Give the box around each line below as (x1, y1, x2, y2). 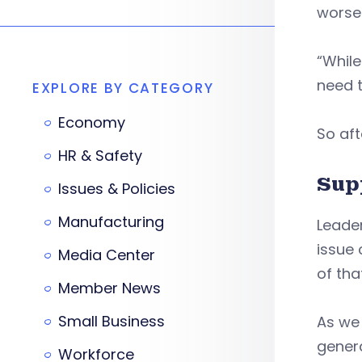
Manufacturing (58, 212, 164, 232)
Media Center (58, 245, 155, 265)
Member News (58, 278, 161, 298)
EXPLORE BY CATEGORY (32, 78, 214, 98)
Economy (58, 112, 125, 133)
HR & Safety (58, 145, 142, 166)
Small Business (58, 311, 165, 331)
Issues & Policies (58, 179, 175, 199)
